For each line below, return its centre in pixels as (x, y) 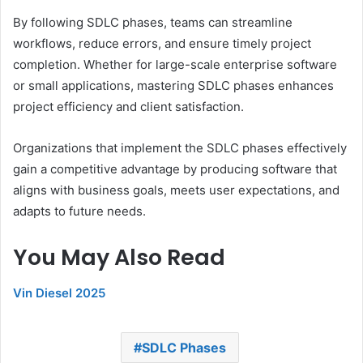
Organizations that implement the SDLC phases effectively (180, 147)
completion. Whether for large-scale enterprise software (175, 64)
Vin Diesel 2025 (59, 293)
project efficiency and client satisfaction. (128, 106)
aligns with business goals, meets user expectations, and (176, 190)
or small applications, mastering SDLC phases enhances (173, 85)
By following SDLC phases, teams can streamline (153, 22)
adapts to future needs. (79, 211)
